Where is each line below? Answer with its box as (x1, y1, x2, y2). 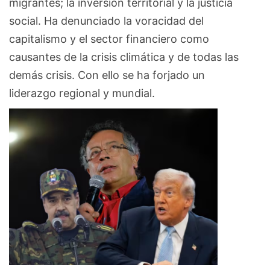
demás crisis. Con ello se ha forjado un (9, 68, 205, 81)
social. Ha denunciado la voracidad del (9, 14, 204, 27)
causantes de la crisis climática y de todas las (9, 50, 239, 63)
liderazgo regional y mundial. (9, 86, 155, 99)
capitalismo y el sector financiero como (9, 32, 209, 45)
